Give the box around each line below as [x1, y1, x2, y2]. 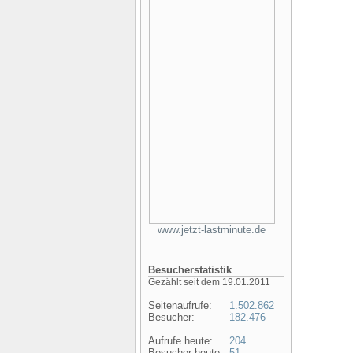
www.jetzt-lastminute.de [157, 224, 266, 236]
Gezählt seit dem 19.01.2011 [147, 277, 270, 288]
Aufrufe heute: [147, 335, 213, 347]
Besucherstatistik [147, 264, 232, 276]
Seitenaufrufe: [147, 299, 212, 311]
